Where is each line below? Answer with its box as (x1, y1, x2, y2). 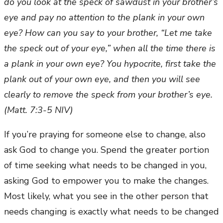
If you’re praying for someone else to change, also (4, 128, 206, 141)
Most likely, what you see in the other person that (4, 190, 209, 203)
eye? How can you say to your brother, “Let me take (4, 27, 212, 39)
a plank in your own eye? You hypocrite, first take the (4, 58, 216, 70)
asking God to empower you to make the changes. (4, 175, 209, 187)
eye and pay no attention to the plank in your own (4, 11, 205, 24)
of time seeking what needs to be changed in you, (4, 159, 207, 172)
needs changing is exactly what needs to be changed (4, 206, 219, 218)
